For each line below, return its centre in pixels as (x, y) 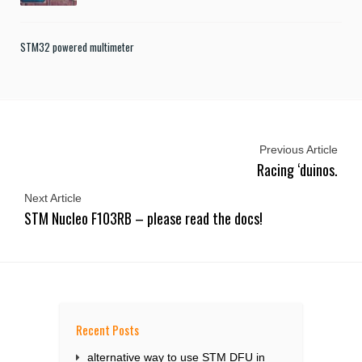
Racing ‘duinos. (297, 170)
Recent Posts (107, 330)
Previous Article (299, 150)
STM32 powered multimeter (77, 47)
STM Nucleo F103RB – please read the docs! (143, 219)
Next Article (53, 198)
